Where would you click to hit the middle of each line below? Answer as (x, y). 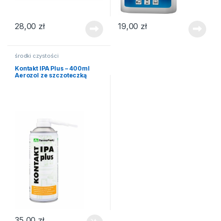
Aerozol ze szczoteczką (51, 75)
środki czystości (37, 56)
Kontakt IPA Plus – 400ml (52, 68)
